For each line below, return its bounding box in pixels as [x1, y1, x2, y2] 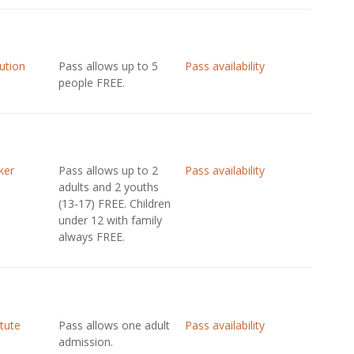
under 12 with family [58, 213, 162, 228]
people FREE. [58, 75, 125, 90]
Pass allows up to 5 [58, 58, 158, 73]
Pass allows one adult [58, 318, 170, 333]
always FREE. [58, 229, 125, 244]
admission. [58, 334, 113, 349]
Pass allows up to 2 [58, 163, 158, 178]
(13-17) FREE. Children [58, 196, 171, 211]
